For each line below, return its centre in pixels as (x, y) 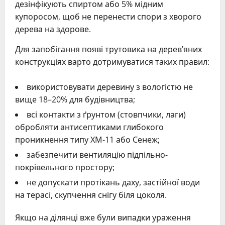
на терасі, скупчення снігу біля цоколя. (91, 195)
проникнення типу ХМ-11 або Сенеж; (87, 139)
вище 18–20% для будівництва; (75, 99)
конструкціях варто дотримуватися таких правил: (112, 62)
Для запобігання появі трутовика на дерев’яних (108, 49)
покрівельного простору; (65, 167)
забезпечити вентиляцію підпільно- (97, 154)
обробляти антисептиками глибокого (89, 127)
